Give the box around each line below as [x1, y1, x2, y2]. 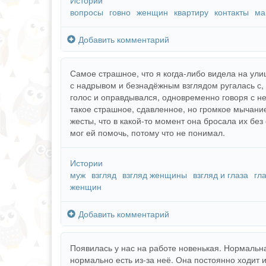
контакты [214, 6, 249, 18]
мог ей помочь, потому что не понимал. [70, 126, 225, 138]
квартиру [174, 6, 208, 18]
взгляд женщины [122, 169, 187, 180]
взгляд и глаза [193, 169, 248, 180]
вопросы [70, 6, 103, 18]
